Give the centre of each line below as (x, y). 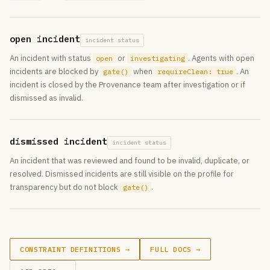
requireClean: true (195, 71)
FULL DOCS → (176, 249)
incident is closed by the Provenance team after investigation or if (127, 85)
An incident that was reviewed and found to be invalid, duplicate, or (130, 161)
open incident (45, 39)
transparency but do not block (65, 187)
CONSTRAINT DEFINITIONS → (75, 249)
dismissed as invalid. (46, 98)
